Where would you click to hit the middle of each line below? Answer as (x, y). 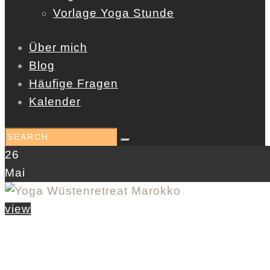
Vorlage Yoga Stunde (114, 13)
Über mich (58, 48)
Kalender (55, 102)
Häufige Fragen (74, 84)
